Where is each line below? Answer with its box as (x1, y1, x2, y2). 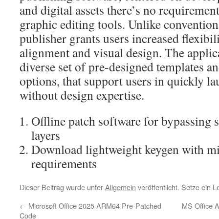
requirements (31, 155, 97, 172)
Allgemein (105, 182, 136, 192)
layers (31, 127, 60, 143)
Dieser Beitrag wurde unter (20, 182, 105, 192)
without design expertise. (20, 87, 144, 103)
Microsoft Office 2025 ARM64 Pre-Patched (26, 200, 161, 211)
